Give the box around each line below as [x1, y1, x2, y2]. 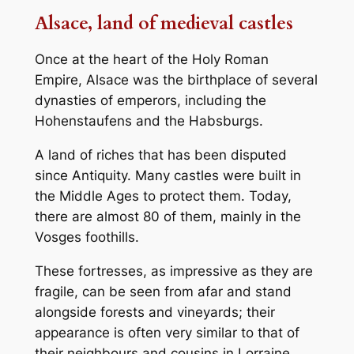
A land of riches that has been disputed [34, 146, 287, 163]
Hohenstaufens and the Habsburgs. [34, 112, 263, 129]
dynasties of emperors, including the [34, 92, 266, 108]
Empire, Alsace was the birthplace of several [34, 71, 318, 88]
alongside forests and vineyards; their [34, 303, 275, 320]
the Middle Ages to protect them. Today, [34, 187, 292, 204]
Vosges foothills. [34, 228, 139, 245]
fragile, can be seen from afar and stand [34, 283, 292, 299]
